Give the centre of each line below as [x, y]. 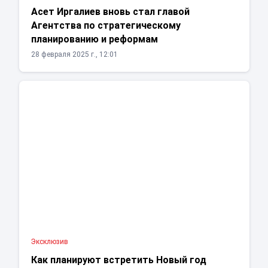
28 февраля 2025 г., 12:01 [74, 55]
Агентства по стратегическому [106, 26]
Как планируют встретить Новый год [118, 260]
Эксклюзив [49, 242]
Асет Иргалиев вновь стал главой [110, 12]
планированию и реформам [94, 39]
